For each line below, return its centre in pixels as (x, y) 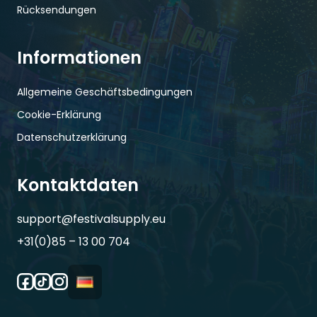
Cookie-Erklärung (59, 115)
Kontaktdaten (78, 185)
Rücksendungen (57, 10)
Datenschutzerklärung (72, 138)
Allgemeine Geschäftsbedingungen (105, 92)
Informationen (79, 58)
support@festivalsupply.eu (91, 219)
